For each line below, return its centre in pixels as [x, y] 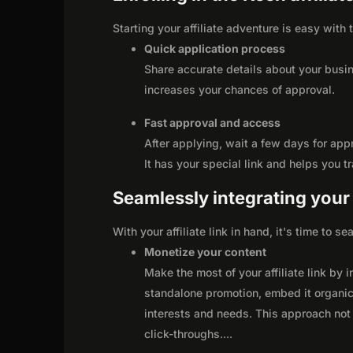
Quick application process [215, 48]
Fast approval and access [213, 122]
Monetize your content [206, 251]
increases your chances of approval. [240, 89]
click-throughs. [184, 333]
